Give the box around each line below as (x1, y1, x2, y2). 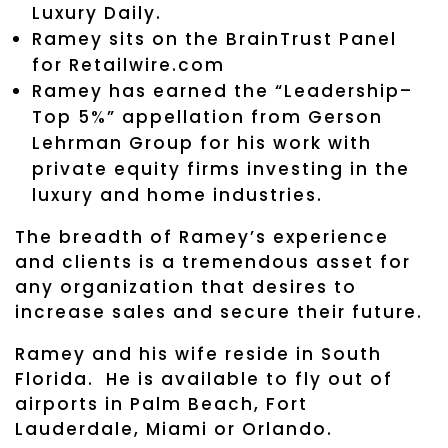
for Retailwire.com (32, 52, 225, 77)
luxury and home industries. (32, 182, 323, 207)
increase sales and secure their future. (15, 299, 423, 324)
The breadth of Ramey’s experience (15, 224, 389, 249)
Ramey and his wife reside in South (15, 341, 382, 366)
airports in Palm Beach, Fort (15, 391, 308, 416)
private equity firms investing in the (32, 156, 410, 181)
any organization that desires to (15, 274, 357, 299)
